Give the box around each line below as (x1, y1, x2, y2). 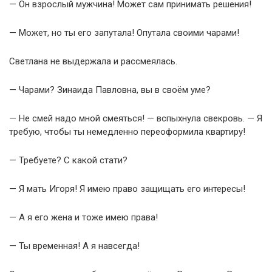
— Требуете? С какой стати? (9, 154, 127, 166)
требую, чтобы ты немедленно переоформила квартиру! (9, 126, 245, 137)
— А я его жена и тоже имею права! (9, 211, 158, 223)
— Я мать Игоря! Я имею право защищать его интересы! (9, 183, 245, 194)
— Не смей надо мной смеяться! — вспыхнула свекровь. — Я (9, 112, 262, 124)
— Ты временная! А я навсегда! (9, 240, 140, 251)
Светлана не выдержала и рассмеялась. (9, 55, 177, 67)
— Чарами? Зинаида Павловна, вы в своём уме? (9, 84, 211, 95)
